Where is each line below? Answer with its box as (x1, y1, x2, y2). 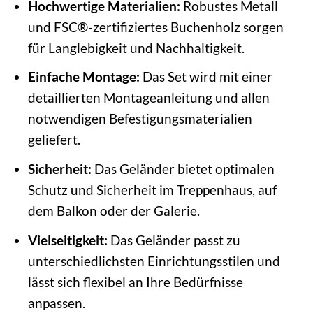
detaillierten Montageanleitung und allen (27, 89, 270, 106)
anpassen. (27, 294, 85, 311)
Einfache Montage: (27, 68, 140, 85)
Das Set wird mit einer (139, 68, 272, 85)
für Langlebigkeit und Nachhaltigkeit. (27, 39, 245, 56)
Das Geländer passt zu (107, 231, 240, 248)
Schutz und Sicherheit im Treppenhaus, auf (27, 182, 277, 198)
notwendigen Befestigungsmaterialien (27, 110, 252, 127)
